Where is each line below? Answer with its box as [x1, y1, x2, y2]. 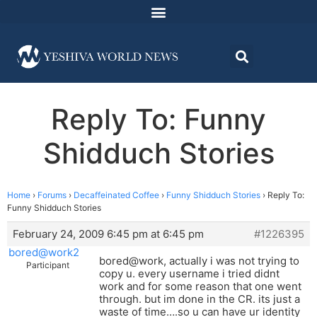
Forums [38, 190, 67, 201]
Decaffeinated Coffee [74, 190, 159, 201]
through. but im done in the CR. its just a [99, 292, 300, 306]
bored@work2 [8, 246, 79, 260]
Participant [26, 260, 69, 271]
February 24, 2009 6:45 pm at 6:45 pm [13, 227, 204, 241]
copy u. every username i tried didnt [99, 267, 279, 281]
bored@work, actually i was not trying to [99, 254, 299, 268]
